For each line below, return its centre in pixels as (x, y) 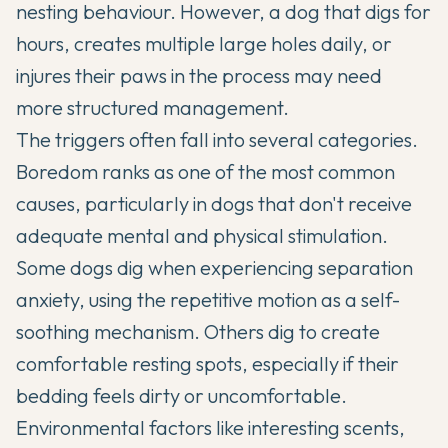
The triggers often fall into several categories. (217, 139)
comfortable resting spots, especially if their (207, 363)
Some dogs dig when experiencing (167, 267)
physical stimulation (297, 235)
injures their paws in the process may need (199, 75)
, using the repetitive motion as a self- (239, 299)
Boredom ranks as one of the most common (205, 171)
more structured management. (152, 107)
